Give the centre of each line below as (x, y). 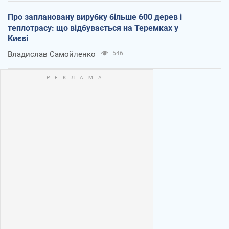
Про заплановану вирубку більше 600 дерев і (95, 17)
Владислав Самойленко (52, 54)
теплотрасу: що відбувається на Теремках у (93, 28)
